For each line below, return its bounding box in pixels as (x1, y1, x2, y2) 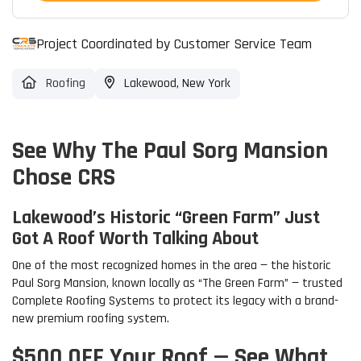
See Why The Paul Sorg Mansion (12, 135, 328, 167)
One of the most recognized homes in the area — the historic (12, 257, 330, 275)
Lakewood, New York (121, 75, 230, 93)
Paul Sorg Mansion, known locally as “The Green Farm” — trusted (12, 275, 342, 293)
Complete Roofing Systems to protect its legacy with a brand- (12, 293, 338, 310)
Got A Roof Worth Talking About (12, 226, 259, 251)
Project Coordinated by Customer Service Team (36, 34, 312, 53)
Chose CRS (12, 162, 115, 193)
